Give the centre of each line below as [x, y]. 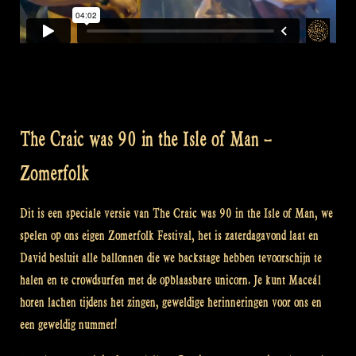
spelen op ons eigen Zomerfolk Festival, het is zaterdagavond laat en [169, 235]
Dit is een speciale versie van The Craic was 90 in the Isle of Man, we [176, 213]
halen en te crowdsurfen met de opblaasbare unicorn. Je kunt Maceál [170, 280]
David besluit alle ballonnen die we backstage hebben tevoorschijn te [171, 257]
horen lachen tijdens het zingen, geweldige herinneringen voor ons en [171, 302]
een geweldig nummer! [68, 324]
